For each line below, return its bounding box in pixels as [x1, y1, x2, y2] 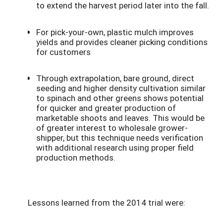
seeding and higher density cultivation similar [36, 82, 206, 94]
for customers [36, 46, 91, 57]
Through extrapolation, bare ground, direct [36, 72, 194, 84]
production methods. [36, 152, 115, 164]
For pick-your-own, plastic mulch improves [36, 26, 194, 38]
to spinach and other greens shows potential [36, 92, 204, 104]
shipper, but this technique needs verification [36, 132, 203, 144]
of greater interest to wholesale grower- [36, 122, 188, 134]
